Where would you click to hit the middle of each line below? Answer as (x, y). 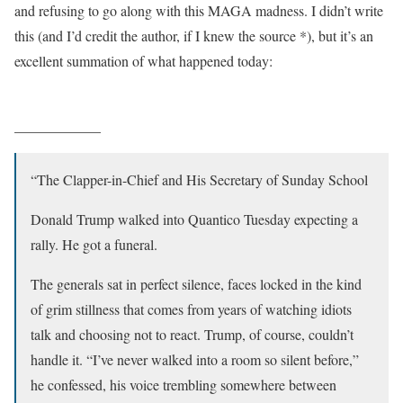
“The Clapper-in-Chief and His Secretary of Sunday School (199, 179)
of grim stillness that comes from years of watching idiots (191, 309)
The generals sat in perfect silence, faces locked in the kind (196, 284)
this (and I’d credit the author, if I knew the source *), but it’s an (194, 36)
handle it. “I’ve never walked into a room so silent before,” (195, 359)
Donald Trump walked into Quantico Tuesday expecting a (194, 219)
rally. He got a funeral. (94, 244)
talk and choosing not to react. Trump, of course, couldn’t (192, 334)
